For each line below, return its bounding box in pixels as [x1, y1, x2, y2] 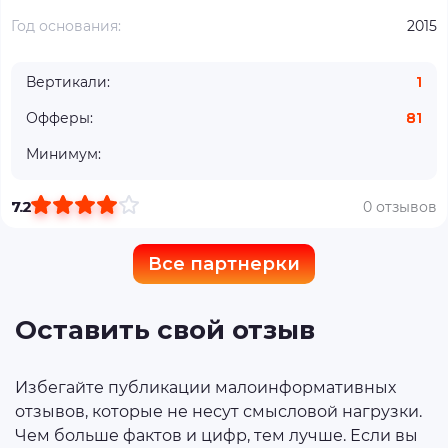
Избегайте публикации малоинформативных [15, 378, 396, 397]
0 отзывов [363, 197, 437, 216]
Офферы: [26, 109, 93, 127]
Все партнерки [148, 252, 300, 275]
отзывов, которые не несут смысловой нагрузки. [15, 402, 422, 421]
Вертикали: [26, 73, 110, 91]
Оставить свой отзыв [15, 314, 315, 346]
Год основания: [11, 17, 121, 35]
